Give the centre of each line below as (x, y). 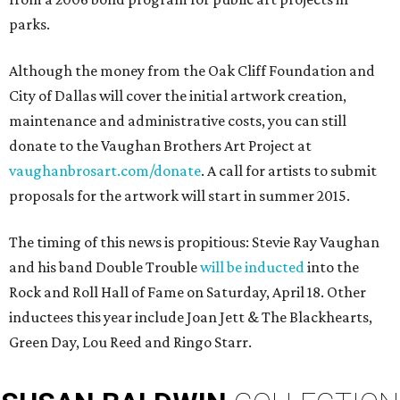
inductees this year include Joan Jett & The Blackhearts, (191, 317)
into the (332, 267)
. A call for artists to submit (289, 171)
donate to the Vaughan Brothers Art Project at (160, 146)
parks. (29, 24)
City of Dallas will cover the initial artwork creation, (178, 96)
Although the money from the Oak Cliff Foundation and (192, 71)
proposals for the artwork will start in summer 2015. (179, 196)
